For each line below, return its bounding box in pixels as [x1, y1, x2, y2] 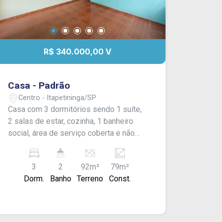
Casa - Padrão [8, 80, 70, 92]
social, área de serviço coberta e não [8, 128, 135, 138]
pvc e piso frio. [8, 152, 60, 162]
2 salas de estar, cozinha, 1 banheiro [8, 116, 134, 126]
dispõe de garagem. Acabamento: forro [8, 140, 143, 150]
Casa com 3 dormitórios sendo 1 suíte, [8, 105, 142, 114]
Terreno [77, 174, 104, 184]
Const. [109, 174, 131, 184]
